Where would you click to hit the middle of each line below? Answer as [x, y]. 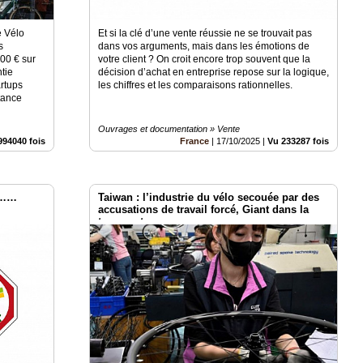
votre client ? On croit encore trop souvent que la [205, 59]
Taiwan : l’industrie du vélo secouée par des [209, 197]
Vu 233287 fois [299, 141]
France [195, 141]
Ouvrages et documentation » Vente [169, 128]
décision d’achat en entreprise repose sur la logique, [214, 72]
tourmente [124, 221]
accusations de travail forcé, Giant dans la [204, 209]
